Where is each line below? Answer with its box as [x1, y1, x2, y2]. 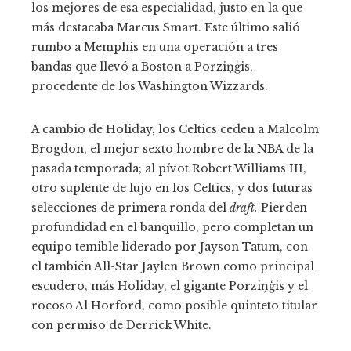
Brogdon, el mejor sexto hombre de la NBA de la [31, 142, 313, 157]
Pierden [261, 201, 307, 215]
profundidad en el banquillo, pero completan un [31, 220, 313, 235]
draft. [230, 201, 261, 215]
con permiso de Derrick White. [31, 318, 212, 333]
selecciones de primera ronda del [31, 201, 230, 215]
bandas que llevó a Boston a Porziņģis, [31, 60, 253, 74]
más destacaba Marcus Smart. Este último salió [31, 20, 300, 35]
